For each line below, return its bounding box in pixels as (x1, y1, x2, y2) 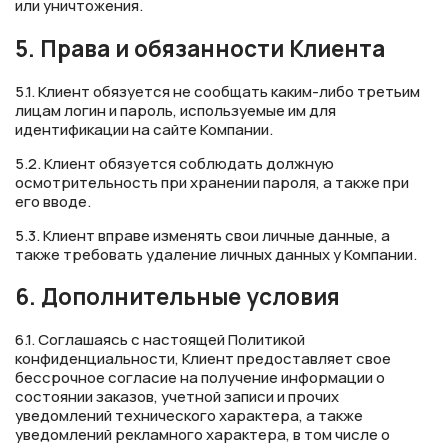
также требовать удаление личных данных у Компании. (15, 243, 417, 265)
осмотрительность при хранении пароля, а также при (15, 171, 409, 193)
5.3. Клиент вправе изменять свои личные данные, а (15, 224, 390, 246)
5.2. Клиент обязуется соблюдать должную (15, 152, 334, 174)
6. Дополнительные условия (15, 281, 340, 313)
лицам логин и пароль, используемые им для (15, 99, 336, 121)
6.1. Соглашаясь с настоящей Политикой (15, 329, 305, 351)
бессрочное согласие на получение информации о (15, 367, 385, 389)
